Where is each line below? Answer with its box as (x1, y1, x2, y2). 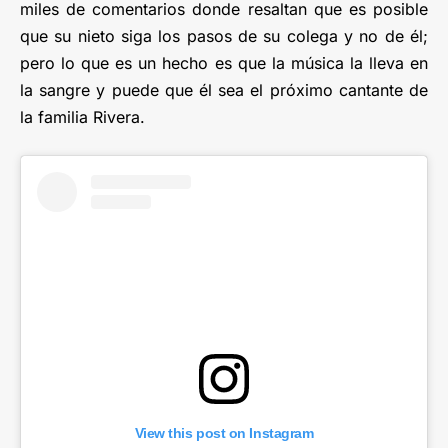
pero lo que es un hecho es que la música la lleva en (20, 52, 428, 73)
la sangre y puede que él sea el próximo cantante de (20, 79, 428, 100)
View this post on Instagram (134, 424, 314, 441)
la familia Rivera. (20, 106, 145, 127)
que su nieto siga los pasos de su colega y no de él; (20, 25, 428, 46)
